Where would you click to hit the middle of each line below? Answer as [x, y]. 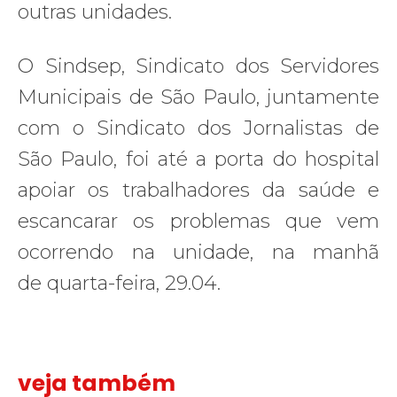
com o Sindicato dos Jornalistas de [198, 128]
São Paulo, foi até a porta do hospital [198, 160]
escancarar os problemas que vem [198, 222]
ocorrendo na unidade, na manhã [198, 253]
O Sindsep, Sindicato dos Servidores [198, 66]
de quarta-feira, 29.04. [119, 284]
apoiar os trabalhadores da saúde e [198, 191]
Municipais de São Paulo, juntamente [198, 97]
